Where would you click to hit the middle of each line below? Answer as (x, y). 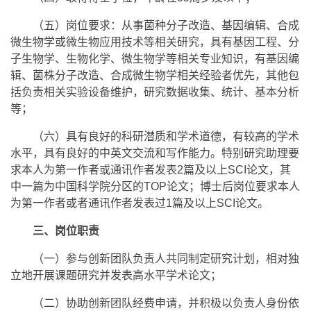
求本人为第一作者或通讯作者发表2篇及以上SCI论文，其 (151, 169)
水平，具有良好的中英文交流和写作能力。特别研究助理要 (155, 153)
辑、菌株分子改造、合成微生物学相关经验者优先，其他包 (155, 75)
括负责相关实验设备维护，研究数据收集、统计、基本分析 (155, 92)
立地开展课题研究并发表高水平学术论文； (116, 275)
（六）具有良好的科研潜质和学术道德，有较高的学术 (166, 136)
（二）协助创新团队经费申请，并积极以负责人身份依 (166, 303)
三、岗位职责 (66, 230)
